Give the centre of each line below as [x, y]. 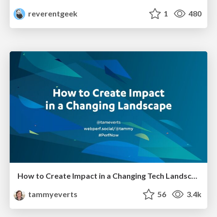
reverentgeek [52, 14]
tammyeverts [52, 194]
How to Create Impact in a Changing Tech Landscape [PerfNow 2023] [194, 175]
